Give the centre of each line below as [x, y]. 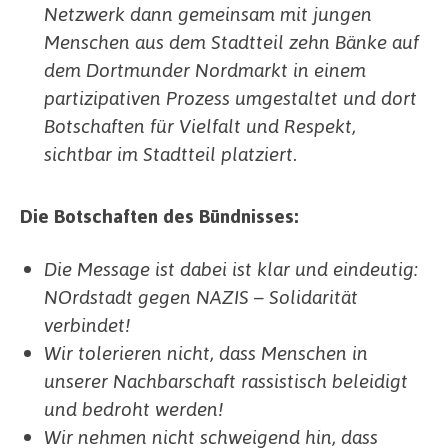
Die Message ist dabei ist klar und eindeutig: [231, 269]
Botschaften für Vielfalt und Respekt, [200, 125]
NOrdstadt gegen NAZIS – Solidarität [201, 297]
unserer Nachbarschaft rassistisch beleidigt [226, 381]
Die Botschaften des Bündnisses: [159, 215]
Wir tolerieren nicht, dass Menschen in [206, 353]
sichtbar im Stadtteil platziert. [171, 153]
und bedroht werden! [134, 409]
